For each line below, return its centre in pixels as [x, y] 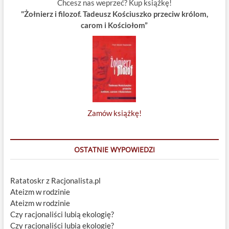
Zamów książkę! [114, 113]
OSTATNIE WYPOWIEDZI [114, 150]
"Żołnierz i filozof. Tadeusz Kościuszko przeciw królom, [114, 14]
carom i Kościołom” [114, 25]
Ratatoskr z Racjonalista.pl [55, 181]
